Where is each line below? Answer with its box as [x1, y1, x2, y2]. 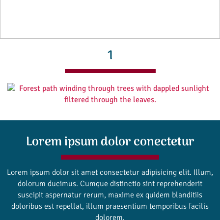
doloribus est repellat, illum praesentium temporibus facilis [11, 201, 209, 211]
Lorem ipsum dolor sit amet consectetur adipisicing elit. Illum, [7, 167, 213, 177]
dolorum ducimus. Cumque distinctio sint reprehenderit [18, 178, 202, 189]
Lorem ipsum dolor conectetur [26, 132, 194, 152]
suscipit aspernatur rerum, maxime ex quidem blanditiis [18, 190, 202, 200]
